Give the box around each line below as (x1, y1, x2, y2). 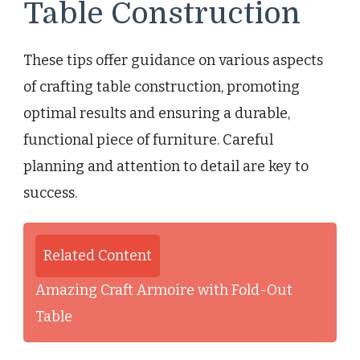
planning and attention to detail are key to (23, 157, 309, 175)
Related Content (43, 246, 152, 264)
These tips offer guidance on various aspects (23, 51, 323, 69)
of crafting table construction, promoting (23, 77, 300, 96)
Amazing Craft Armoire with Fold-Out (35, 280, 292, 299)
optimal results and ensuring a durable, (23, 104, 290, 122)
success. (23, 183, 77, 202)
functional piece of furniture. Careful (23, 130, 273, 149)
